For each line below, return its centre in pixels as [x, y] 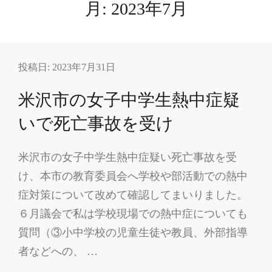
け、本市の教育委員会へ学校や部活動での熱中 [133, 176]
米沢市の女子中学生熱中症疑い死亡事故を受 [127, 157]
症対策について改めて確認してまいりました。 [133, 195]
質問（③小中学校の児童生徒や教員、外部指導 [133, 232]
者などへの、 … [58, 251]
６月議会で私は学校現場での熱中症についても [133, 213]
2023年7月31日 [84, 67]
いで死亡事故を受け [96, 123]
